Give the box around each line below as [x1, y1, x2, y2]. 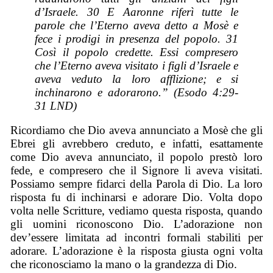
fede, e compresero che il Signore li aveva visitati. [10, 164, 263, 177]
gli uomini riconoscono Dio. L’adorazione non [10, 218, 263, 231]
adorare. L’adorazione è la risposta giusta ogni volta [10, 244, 263, 258]
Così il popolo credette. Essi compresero [35, 45, 238, 58]
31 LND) [35, 99, 77, 112]
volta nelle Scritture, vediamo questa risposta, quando [10, 204, 263, 218]
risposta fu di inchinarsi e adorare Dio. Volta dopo [10, 191, 263, 204]
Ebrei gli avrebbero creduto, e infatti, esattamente [10, 137, 263, 151]
